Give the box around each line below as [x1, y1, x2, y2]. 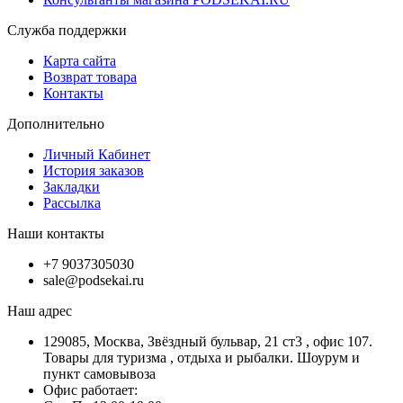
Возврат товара [43, 68, 137, 85]
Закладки [43, 178, 100, 194]
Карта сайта [43, 52, 116, 68]
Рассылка [43, 194, 101, 210]
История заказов [43, 162, 144, 178]
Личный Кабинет [43, 146, 150, 162]
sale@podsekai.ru [43, 272, 144, 288]
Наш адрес [7, 302, 72, 318]
